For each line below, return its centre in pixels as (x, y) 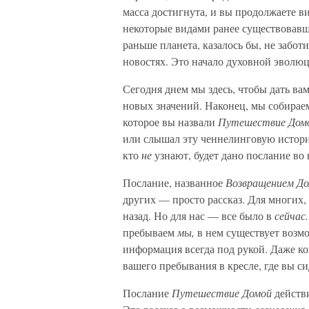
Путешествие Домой (223, 293)
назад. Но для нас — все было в (199, 216)
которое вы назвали (170, 122)
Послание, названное (174, 182)
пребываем (150, 232)
